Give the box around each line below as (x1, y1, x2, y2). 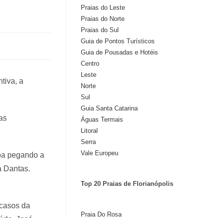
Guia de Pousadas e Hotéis (81, 49, 158, 56)
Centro (81, 60, 99, 67)
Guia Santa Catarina (81, 105, 138, 112)
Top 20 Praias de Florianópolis (81, 180, 173, 187)
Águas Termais (81, 116, 123, 123)
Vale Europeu (81, 149, 118, 157)
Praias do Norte (81, 15, 125, 22)
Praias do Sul (81, 26, 119, 34)
